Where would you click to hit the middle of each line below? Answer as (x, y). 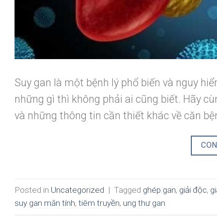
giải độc (193, 190)
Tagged (128, 190)
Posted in (33, 190)
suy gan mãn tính (45, 203)
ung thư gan (144, 203)
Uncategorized (77, 190)
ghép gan (159, 190)
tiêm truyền (99, 203)
